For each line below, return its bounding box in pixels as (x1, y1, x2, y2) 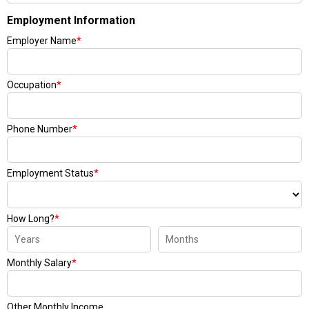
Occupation (7, 79, 57, 90)
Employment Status (7, 168, 94, 179)
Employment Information (7, 14, 135, 27)
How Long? (7, 213, 54, 224)
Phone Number (7, 123, 72, 134)
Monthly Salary (7, 257, 72, 268)
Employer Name (7, 35, 77, 46)
